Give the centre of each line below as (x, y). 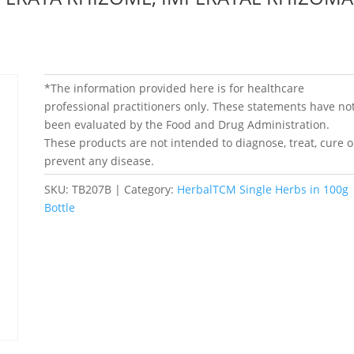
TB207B (91, 189)
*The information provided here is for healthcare (174, 88)
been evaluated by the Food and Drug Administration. (186, 124)
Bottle (59, 207)
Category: (150, 189)
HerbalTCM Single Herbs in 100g (262, 189)
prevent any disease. (99, 160)
